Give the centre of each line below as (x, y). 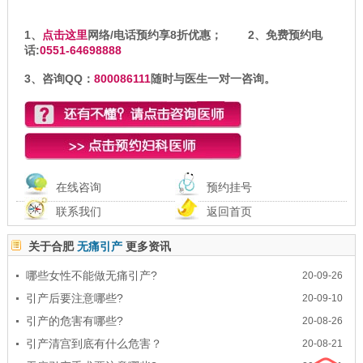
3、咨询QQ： (59, 78)
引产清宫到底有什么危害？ (94, 343)
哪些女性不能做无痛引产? (91, 275)
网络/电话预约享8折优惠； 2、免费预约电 (205, 34)
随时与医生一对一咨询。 (213, 78)
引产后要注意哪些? (74, 298)
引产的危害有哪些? (74, 320)
